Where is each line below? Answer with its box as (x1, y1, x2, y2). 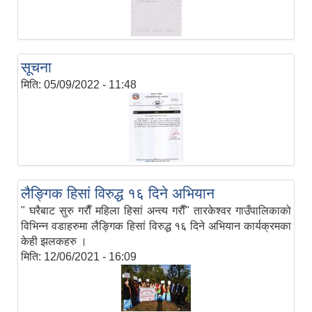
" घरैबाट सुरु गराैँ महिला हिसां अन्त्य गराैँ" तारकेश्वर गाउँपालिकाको (21, 205, 291, 217)
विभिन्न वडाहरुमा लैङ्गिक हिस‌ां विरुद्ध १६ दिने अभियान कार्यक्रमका (21, 220, 291, 233)
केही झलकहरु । (21, 235, 87, 248)
